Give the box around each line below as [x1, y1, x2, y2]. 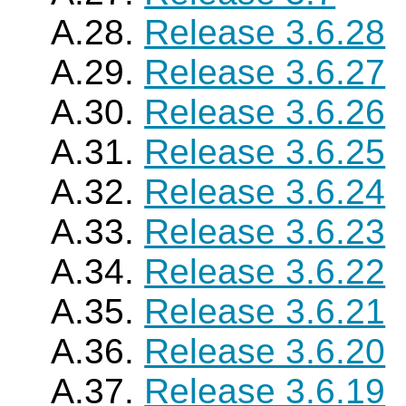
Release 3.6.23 [144, 212, 386, 251]
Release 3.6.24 [144, 172, 386, 211]
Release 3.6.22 [144, 252, 386, 291]
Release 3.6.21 [144, 292, 386, 331]
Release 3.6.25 [144, 132, 386, 171]
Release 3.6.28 [144, 13, 386, 52]
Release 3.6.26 [144, 92, 386, 131]
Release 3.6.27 [144, 53, 386, 92]
